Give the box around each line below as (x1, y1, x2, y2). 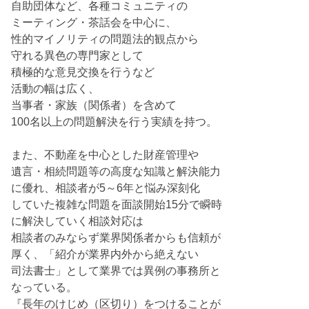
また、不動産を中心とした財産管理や (11, 148, 199, 161)
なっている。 (11, 281, 78, 294)
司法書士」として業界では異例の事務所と (11, 264, 221, 277)
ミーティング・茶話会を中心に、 (11, 16, 177, 29)
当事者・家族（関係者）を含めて (11, 99, 177, 112)
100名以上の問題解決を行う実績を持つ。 (11, 115, 218, 128)
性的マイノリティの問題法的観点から (11, 32, 199, 46)
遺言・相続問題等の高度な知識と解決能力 (11, 165, 221, 178)
